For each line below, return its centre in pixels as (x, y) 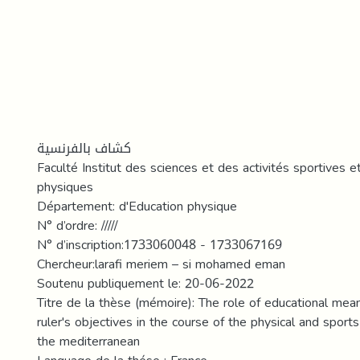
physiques (65, 187)
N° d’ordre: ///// (78, 225)
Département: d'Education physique (137, 206)
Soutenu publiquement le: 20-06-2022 (145, 283)
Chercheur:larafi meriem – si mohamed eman (161, 264)
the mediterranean (88, 341)
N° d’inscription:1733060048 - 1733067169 (160, 245)
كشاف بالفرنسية (84, 148)
